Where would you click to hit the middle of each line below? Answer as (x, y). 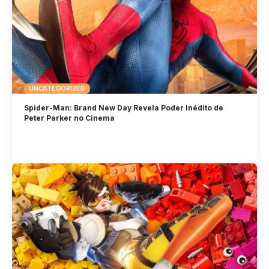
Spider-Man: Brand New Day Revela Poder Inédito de (124, 108)
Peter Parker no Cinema (70, 118)
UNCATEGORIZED (57, 88)
